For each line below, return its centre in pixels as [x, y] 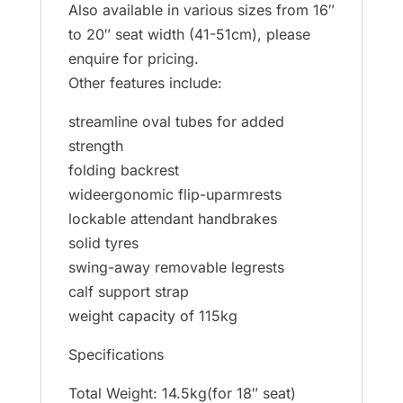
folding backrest [123, 170]
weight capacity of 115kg [152, 315]
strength [95, 145]
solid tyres [103, 242]
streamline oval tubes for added [176, 121]
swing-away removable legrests [176, 267]
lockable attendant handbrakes [172, 218]
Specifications [116, 354]
